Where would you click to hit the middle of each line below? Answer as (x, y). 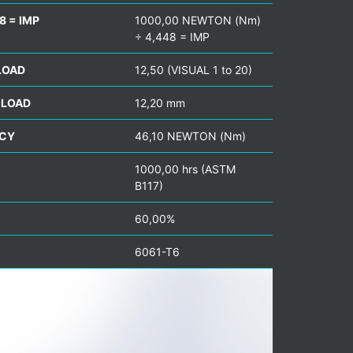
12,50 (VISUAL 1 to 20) (193, 70)
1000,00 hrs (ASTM (185, 169)
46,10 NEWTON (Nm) (190, 136)
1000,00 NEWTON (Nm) (198, 20)
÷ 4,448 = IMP (172, 37)
